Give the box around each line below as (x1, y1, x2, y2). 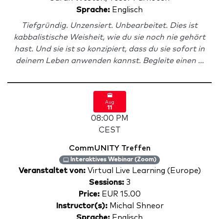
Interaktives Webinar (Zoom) (68, 157, 156, 163)
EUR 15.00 (100, 190, 141, 198)
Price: (78, 190, 100, 198)
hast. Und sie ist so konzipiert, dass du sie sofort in (14, 45, 205, 53)
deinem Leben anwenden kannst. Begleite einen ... (15, 57, 204, 65)
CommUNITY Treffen (68, 144, 151, 152)
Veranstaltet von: (18, 167, 88, 175)
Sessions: (88, 178, 124, 186)
